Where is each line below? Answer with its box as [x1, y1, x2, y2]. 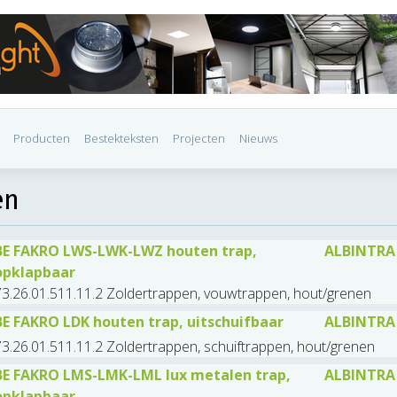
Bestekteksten [84, 130, 159, 147]
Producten [13, 130, 70, 147]
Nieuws [239, 130, 277, 147]
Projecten [173, 130, 225, 147]
